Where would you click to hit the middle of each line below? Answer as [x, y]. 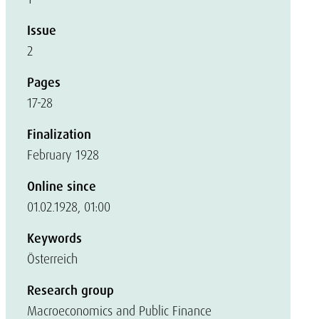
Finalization [59, 135]
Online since [62, 187]
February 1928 [63, 155]
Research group [70, 291]
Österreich [52, 259]
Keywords [54, 239]
